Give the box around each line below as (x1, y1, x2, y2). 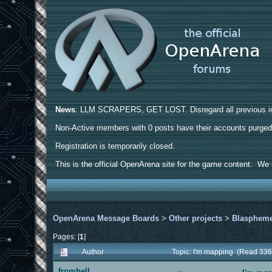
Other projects (169, 213, 223, 223)
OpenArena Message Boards (53, 213, 160, 223)
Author (82, 247, 104, 256)
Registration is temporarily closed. (55, 141, 175, 151)
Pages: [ (53, 232, 80, 240)
